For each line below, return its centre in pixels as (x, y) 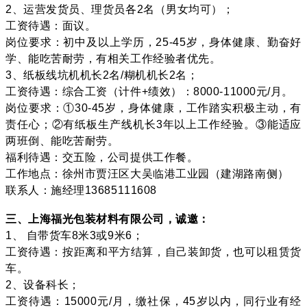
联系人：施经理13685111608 (81, 190)
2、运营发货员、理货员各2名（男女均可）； (120, 9)
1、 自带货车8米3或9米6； (75, 235)
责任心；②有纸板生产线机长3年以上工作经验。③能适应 (153, 124)
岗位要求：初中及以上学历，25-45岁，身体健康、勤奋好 (153, 42)
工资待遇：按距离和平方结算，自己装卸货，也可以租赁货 (153, 251)
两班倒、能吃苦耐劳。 (62, 140)
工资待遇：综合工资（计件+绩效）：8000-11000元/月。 (149, 91)
